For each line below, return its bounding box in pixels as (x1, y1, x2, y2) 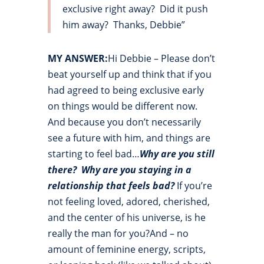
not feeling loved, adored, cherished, (47, 195, 210, 209)
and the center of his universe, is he (47, 211, 206, 225)
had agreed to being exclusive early (47, 84, 204, 97)
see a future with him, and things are (47, 131, 210, 145)
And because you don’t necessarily (47, 115, 201, 129)
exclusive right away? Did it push (62, 2, 208, 16)
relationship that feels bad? (47, 179, 177, 193)
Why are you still (139, 147, 214, 161)
